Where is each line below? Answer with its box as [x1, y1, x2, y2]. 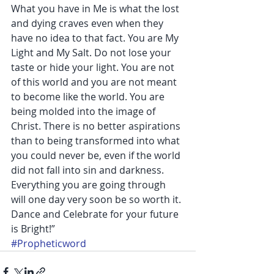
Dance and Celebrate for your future [11, 207, 181, 221]
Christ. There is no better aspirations [11, 119, 183, 133]
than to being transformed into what [11, 134, 182, 148]
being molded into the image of [11, 105, 158, 119]
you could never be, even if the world [11, 149, 183, 163]
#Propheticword [11, 237, 86, 251]
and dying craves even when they [11, 17, 166, 31]
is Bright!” [11, 222, 55, 236]
